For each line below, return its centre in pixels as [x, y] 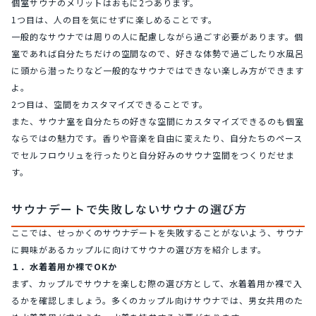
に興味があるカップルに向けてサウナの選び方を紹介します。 [139, 249]
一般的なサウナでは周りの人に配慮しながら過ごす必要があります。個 [157, 36]
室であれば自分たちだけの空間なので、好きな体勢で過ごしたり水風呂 [158, 53]
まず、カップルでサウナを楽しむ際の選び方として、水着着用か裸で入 [157, 283]
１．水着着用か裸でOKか [64, 266]
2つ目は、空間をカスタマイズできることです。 [110, 104]
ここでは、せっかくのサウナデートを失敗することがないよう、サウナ [158, 232]
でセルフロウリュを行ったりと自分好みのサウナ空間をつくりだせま [153, 154]
